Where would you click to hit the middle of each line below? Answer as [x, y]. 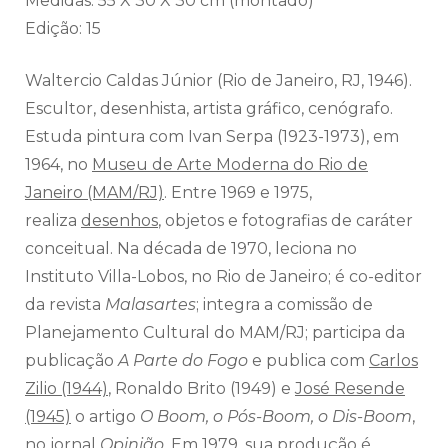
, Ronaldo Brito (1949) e [201, 388]
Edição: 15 [63, 28]
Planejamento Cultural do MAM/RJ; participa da [215, 332]
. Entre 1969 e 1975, [238, 192]
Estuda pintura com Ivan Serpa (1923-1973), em [212, 136]
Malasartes [150, 304]
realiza [53, 220]
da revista [65, 304]
